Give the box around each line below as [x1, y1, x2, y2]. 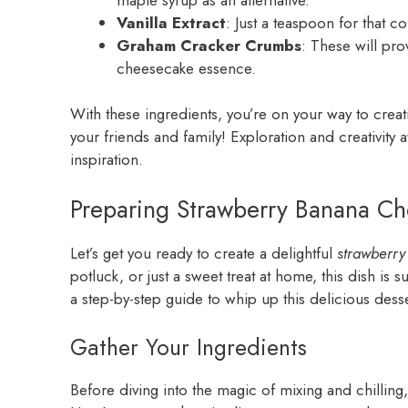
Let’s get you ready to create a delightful [70, 241, 337, 264]
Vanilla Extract [117, 11, 226, 34]
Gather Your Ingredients [70, 331, 307, 364]
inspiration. [70, 148, 143, 171]
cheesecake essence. [117, 56, 256, 79]
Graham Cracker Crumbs [117, 34, 301, 56]
